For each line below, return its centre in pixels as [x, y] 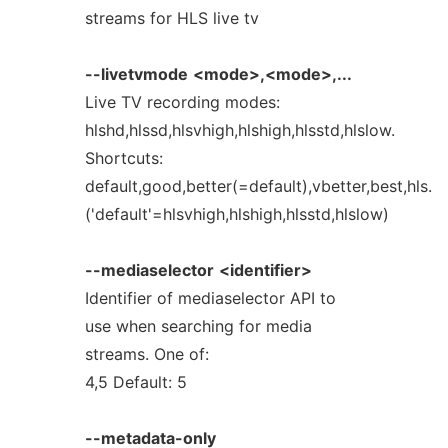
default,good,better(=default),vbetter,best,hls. [258, 186]
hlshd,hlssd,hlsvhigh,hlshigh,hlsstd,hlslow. [239, 130]
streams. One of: [146, 354]
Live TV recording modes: [182, 102]
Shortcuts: [123, 158]
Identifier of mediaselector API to [210, 298]
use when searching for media [198, 326]
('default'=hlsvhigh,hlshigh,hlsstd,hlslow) [236, 214]
